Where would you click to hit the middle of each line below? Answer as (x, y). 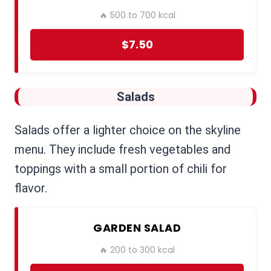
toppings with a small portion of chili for (121, 169)
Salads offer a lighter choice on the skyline (128, 130)
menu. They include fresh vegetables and (122, 150)
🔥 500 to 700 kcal (137, 15)
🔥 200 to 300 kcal (137, 250)
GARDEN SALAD (137, 228)
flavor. (31, 188)
